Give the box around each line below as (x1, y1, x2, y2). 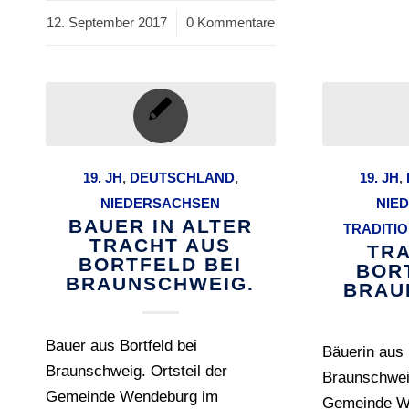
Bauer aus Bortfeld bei (46, 337, 197, 355)
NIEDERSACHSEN (100, 195, 221, 212)
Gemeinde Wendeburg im (46, 388, 218, 406)
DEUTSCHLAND (129, 170, 235, 186)
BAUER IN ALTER (68, 215, 253, 237)
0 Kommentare (185, 15, 275, 31)
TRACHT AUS (89, 235, 232, 257)
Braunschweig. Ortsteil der (46, 362, 227, 381)
